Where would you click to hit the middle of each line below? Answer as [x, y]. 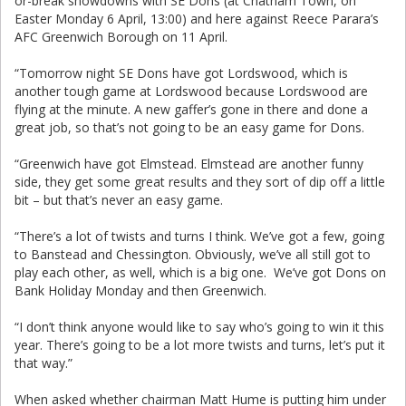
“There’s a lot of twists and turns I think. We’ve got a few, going [199, 236]
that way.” [43, 363]
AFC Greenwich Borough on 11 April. [121, 37]
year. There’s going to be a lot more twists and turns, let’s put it [200, 345]
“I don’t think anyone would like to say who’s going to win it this [199, 327]
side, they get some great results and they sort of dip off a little [200, 182]
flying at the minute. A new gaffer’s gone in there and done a [191, 109]
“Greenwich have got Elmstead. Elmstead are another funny [189, 164]
